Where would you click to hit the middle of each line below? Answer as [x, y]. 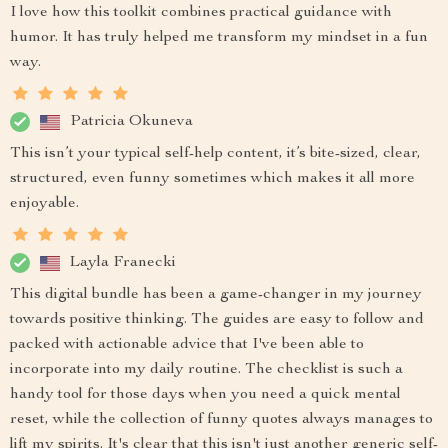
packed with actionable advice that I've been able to [187, 345]
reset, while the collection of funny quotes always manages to [221, 420]
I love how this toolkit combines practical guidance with [201, 13]
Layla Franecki [123, 262]
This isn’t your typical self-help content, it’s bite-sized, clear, [215, 154]
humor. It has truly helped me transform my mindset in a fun [219, 38]
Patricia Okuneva [131, 121]
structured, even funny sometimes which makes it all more [212, 179]
